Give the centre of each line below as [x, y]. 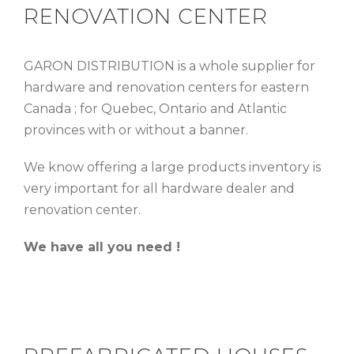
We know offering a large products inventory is [172, 167]
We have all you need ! [102, 247]
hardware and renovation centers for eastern [166, 87]
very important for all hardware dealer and [159, 188]
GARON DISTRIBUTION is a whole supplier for [169, 66]
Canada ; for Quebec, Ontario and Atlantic [155, 108]
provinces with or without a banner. [136, 130]
